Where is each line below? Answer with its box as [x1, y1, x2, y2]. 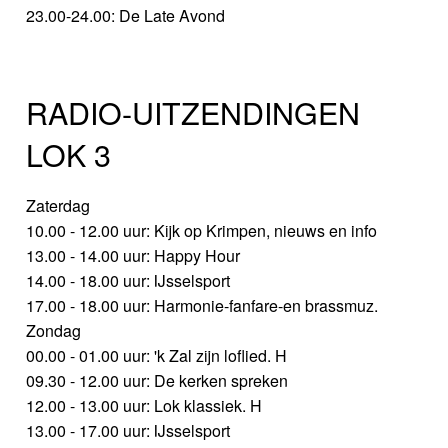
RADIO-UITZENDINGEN [26, 90, 361, 135]
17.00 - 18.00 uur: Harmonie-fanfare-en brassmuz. [26, 294, 379, 318]
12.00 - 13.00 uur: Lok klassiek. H [26, 394, 263, 418]
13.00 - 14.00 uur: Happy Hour [26, 244, 241, 268]
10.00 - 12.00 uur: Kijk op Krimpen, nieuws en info [26, 219, 378, 243]
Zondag [26, 319, 82, 343]
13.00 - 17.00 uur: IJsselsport [26, 419, 231, 443]
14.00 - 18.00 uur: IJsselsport [26, 269, 231, 293]
